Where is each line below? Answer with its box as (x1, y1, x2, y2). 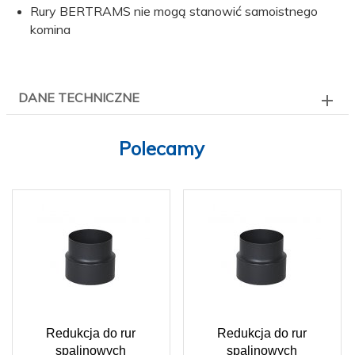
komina (30, 21, 71, 38)
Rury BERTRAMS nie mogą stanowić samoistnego (30, 3, 318, 20)
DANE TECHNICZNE (18, 90, 139, 106)
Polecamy (119, 136, 204, 161)
